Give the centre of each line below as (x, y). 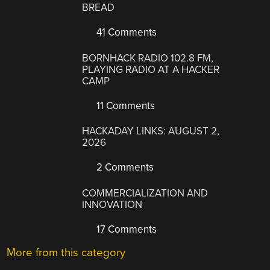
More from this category (66, 252)
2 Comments (124, 168)
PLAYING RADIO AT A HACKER (151, 69)
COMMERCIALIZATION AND (145, 193)
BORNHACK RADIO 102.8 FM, (148, 58)
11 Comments (125, 105)
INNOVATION (112, 204)
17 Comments (126, 229)
